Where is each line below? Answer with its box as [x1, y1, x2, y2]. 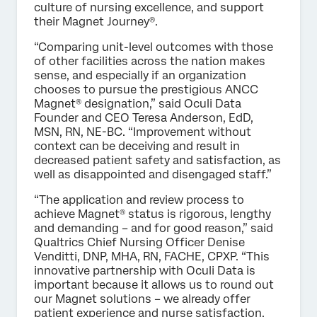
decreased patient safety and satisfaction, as [34, 153, 281, 167]
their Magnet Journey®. [34, 14, 158, 28]
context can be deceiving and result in [34, 139, 240, 153]
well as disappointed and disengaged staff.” [34, 167, 272, 181]
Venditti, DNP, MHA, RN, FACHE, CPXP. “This [34, 249, 270, 263]
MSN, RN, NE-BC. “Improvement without [34, 125, 251, 139]
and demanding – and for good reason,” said [34, 221, 273, 235]
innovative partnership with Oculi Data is [34, 263, 255, 277]
